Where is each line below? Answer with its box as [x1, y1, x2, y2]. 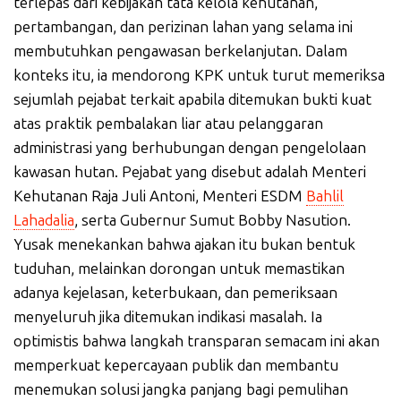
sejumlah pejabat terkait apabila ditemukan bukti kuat [13, 90, 371, 108]
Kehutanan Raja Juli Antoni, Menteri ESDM [13, 187, 306, 205]
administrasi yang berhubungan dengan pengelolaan [13, 139, 366, 157]
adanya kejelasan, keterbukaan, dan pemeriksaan [13, 284, 337, 302]
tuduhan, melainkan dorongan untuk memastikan [13, 260, 345, 277]
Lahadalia [13, 211, 74, 229]
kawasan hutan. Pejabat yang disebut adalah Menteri [13, 163, 366, 181]
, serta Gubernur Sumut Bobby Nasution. [74, 211, 351, 229]
